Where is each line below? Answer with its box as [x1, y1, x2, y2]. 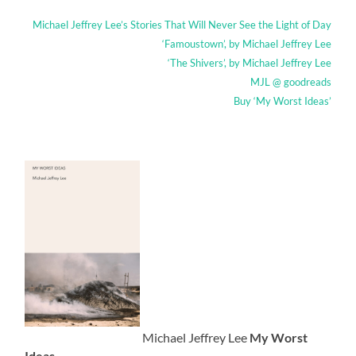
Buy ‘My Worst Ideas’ [233, 94, 331, 107]
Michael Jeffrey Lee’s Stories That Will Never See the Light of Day [32, 17, 331, 31]
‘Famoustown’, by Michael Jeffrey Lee [161, 37, 331, 50]
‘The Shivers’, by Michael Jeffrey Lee [167, 56, 331, 69]
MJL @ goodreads [250, 75, 331, 88]
